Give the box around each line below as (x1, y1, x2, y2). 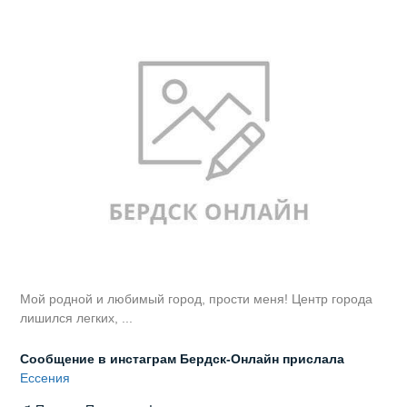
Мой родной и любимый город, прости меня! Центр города (20, 292, 373, 307)
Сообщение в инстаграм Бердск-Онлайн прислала (20, 352, 345, 367)
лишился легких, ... (20, 311, 134, 326)
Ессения (20, 371, 74, 386)
